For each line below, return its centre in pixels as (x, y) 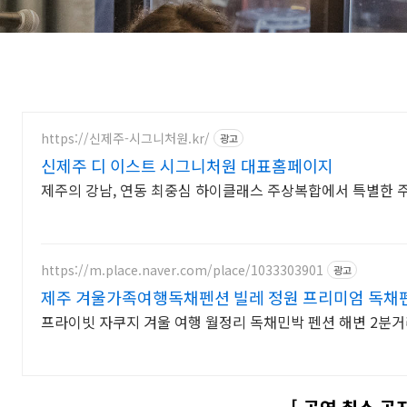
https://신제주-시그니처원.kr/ (125, 138)
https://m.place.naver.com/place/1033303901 (182, 269)
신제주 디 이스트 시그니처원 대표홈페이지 (187, 165)
